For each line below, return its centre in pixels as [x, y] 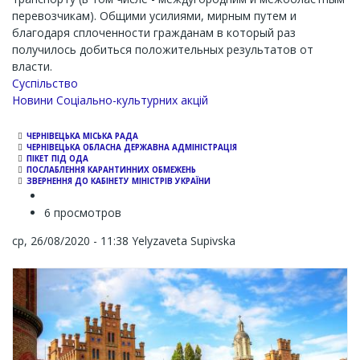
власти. [32, 66]
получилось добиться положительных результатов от [163, 49]
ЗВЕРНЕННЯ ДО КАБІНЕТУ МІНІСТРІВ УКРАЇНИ [119, 181]
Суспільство [45, 83]
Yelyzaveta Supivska [184, 241]
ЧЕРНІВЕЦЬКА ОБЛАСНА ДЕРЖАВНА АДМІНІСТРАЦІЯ [132, 147]
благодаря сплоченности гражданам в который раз [154, 33]
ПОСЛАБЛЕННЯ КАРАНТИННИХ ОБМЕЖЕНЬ [111, 170]
